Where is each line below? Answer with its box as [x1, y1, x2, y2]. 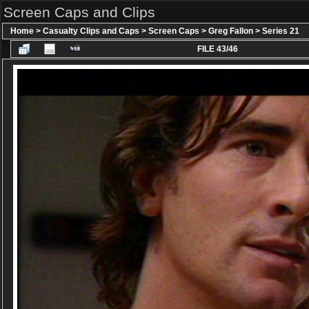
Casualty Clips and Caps [43, 26, 139, 36]
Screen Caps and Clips [3, 4, 155, 20]
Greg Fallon [208, 26, 253, 36]
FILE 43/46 [197, 44, 238, 54]
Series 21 [262, 26, 299, 36]
